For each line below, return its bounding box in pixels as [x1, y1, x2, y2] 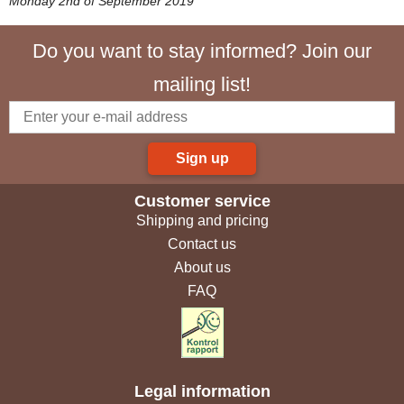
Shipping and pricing [135, 213, 269, 229]
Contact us [168, 236, 236, 252]
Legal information [133, 382, 271, 401]
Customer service [133, 192, 271, 211]
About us [173, 260, 231, 276]
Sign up [175, 151, 229, 167]
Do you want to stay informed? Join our [32, 40, 372, 63]
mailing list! [153, 73, 251, 96]
